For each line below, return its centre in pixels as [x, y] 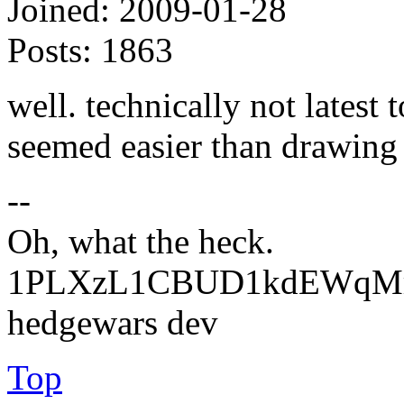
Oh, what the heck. [141, 241]
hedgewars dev [113, 322]
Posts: [50, 50]
